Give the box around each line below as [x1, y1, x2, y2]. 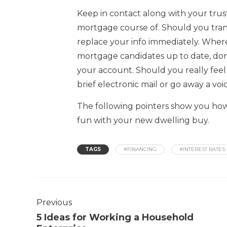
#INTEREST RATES [179, 145, 225, 153]
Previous [36, 197, 72, 207]
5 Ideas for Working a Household [36, 211, 194, 223]
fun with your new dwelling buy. [77, 115, 209, 125]
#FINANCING [124, 145, 157, 153]
